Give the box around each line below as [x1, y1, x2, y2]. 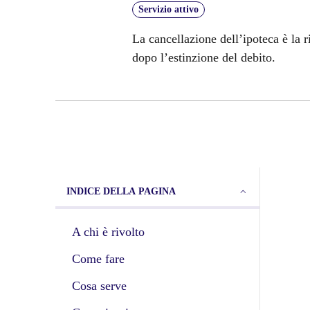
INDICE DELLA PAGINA [66, 185, 176, 197]
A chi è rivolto [72, 224, 145, 239]
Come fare [72, 251, 125, 266]
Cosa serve [72, 278, 127, 293]
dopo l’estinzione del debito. [131, 50, 275, 64]
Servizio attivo [138, 3, 199, 15]
